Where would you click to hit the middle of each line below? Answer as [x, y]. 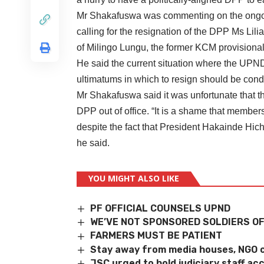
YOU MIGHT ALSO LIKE [134, 178]
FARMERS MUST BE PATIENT [156, 236]
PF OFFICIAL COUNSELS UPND [161, 208]
